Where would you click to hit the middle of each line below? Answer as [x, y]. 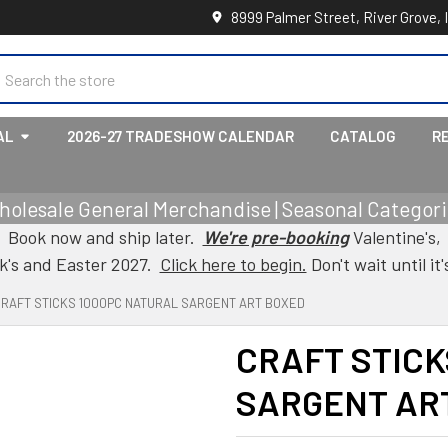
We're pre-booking [275, 237]
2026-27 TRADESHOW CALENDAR [180, 136]
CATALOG [363, 136]
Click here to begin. [233, 264]
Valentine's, [394, 237]
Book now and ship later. [105, 237]
